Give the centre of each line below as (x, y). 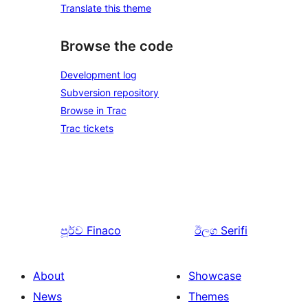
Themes (209, 296)
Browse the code (117, 46)
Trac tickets (87, 128)
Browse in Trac (93, 110)
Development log (99, 74)
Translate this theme (106, 8)
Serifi (234, 230)
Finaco (104, 230)
